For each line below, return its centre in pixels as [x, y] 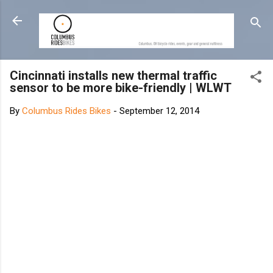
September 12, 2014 [159, 111]
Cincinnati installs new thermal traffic [113, 75]
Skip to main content [193, 15]
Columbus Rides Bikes [66, 111]
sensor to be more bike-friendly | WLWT [121, 87]
